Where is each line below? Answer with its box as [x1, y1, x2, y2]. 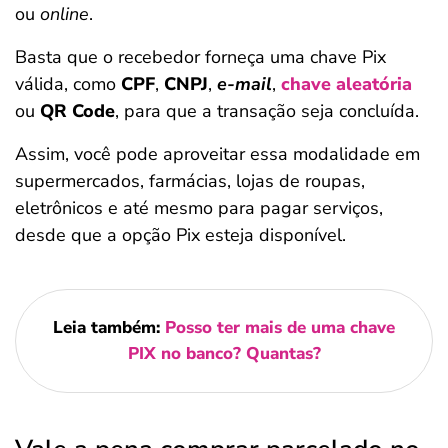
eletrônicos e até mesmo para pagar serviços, [15, 196, 383, 220]
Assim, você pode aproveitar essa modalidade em [15, 142, 420, 166]
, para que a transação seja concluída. [115, 99, 424, 123]
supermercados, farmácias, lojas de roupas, [15, 169, 365, 193]
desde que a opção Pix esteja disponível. [15, 223, 346, 247]
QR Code [40, 99, 115, 123]
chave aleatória [281, 72, 412, 96]
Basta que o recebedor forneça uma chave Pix [15, 45, 386, 69]
